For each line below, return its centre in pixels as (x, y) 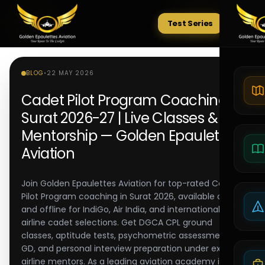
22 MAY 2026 (70, 73)
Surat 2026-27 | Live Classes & (119, 118)
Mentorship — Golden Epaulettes (130, 136)
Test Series (190, 23)
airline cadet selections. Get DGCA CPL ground (117, 222)
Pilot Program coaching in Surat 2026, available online (132, 196)
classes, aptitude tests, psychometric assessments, (128, 235)
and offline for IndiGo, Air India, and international (121, 209)
